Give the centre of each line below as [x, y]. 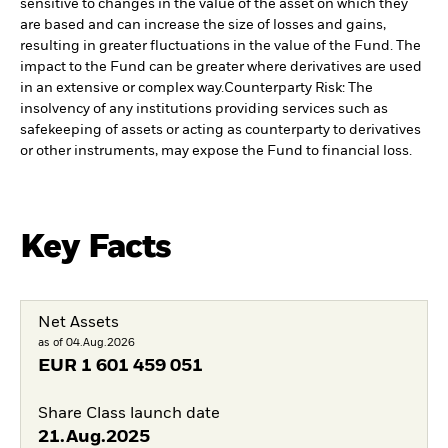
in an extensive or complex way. [122, 88]
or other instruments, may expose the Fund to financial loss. [216, 151]
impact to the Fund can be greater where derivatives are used [221, 67]
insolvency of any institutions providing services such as [204, 109]
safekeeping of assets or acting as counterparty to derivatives [220, 130]
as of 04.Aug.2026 [86, 342]
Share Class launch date [128, 413]
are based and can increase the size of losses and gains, [203, 25]
